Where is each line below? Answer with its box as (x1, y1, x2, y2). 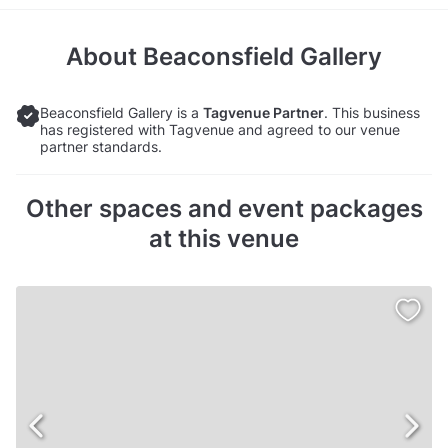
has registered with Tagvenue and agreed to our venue (40, 121, 400, 139)
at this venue (149, 224, 299, 254)
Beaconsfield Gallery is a (40, 104, 203, 122)
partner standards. (40, 138, 162, 156)
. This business (324, 104, 420, 122)
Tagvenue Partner (203, 104, 324, 122)
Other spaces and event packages (25, 194, 423, 224)
